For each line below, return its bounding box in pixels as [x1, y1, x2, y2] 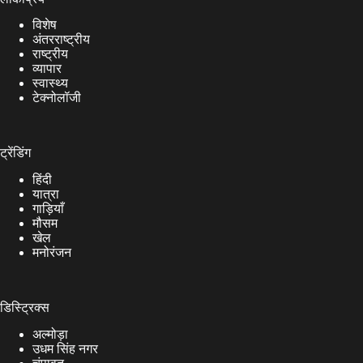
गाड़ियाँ [32, 202, 64, 216]
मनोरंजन [32, 246, 71, 260]
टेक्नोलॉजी [32, 91, 81, 105]
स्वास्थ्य [32, 76, 68, 91]
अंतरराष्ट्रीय [32, 32, 90, 47]
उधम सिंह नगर [32, 341, 98, 356]
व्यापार [32, 62, 62, 76]
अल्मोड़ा [32, 327, 68, 341]
